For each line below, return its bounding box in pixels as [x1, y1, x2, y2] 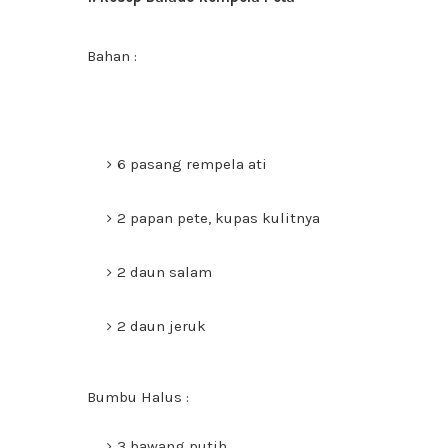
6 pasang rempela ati [117, 155, 267, 173]
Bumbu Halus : [87, 388, 189, 406]
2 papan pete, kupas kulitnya [117, 209, 320, 227]
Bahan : [87, 47, 137, 65]
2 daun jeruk [117, 317, 206, 335]
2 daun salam [117, 263, 212, 281]
